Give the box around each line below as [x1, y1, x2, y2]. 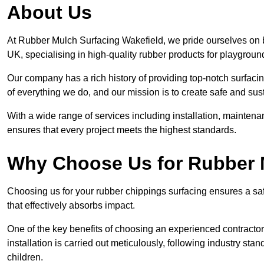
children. [7, 252, 43, 263]
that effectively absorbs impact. [7, 200, 135, 211]
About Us [7, 2, 92, 24]
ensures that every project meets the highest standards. [7, 125, 236, 136]
